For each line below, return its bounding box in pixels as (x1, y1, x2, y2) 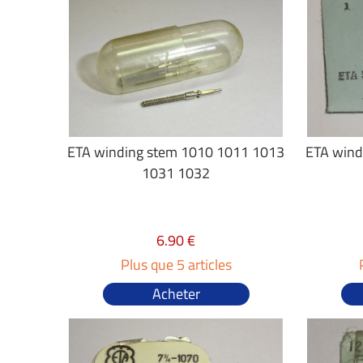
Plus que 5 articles (120, 254, 232, 275)
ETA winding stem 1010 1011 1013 (67, 141, 285, 163)
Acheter (152, 283, 200, 305)
